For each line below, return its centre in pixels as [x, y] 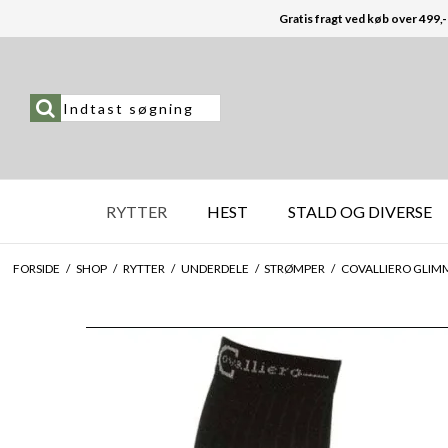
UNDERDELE [214, 268]
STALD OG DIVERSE [360, 211]
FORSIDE [36, 268]
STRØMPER [295, 268]
